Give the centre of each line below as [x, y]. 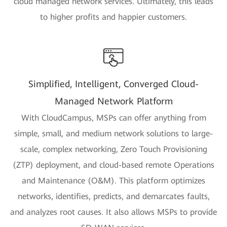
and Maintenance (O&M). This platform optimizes [113, 180]
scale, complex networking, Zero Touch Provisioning [113, 149]
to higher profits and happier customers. [113, 17]
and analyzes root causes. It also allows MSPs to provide [113, 212]
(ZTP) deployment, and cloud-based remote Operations [113, 165]
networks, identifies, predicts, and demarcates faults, [113, 196]
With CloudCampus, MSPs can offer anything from [113, 118]
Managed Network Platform [113, 101]
